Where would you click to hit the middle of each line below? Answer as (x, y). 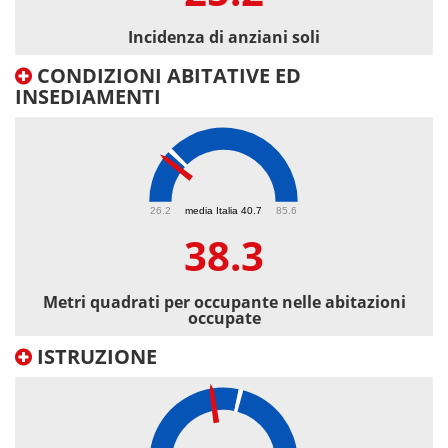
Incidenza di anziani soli (224, 37)
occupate (224, 318)
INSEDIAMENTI (88, 97)
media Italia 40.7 (223, 210)
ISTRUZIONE (94, 357)
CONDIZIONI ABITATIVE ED (166, 76)
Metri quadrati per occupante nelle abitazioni (224, 302)
